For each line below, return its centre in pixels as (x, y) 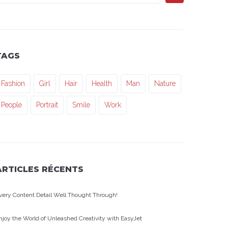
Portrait (47, 105)
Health (102, 83)
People (11, 105)
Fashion (13, 83)
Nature (165, 83)
